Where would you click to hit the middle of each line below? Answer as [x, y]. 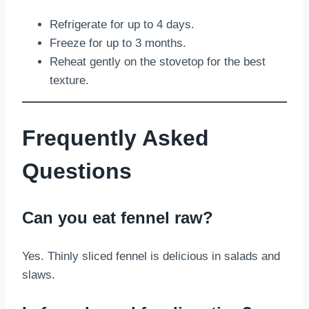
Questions [77, 171]
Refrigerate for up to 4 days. [122, 25]
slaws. [39, 275]
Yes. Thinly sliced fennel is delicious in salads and [151, 257]
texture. [69, 81]
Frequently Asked [116, 138]
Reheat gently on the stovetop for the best [158, 62]
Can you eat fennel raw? [118, 218]
